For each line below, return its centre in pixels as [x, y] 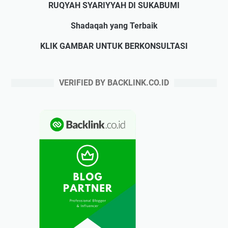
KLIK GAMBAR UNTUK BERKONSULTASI [114, 46]
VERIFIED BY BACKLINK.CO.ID [114, 82]
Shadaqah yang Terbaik [114, 25]
